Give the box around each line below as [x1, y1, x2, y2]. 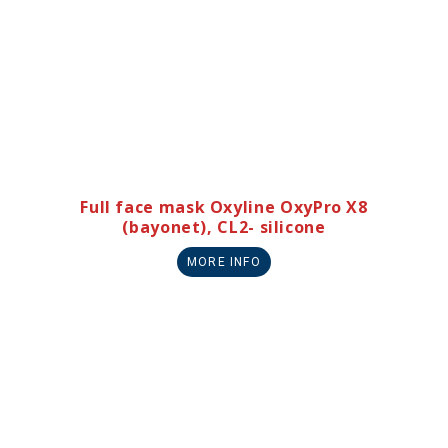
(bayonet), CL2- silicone [122, 216, 326, 239]
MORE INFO [187, 255, 261, 270]
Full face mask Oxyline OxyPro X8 [80, 196, 368, 219]
